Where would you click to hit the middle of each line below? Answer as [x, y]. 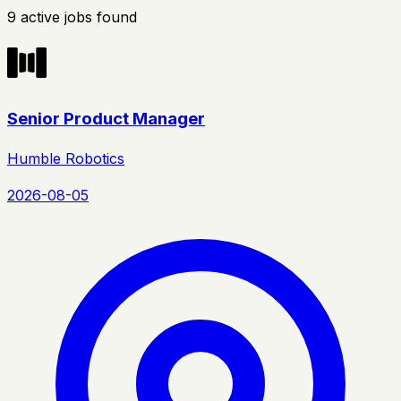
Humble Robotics [66, 159]
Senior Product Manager [106, 118]
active [40, 17]
